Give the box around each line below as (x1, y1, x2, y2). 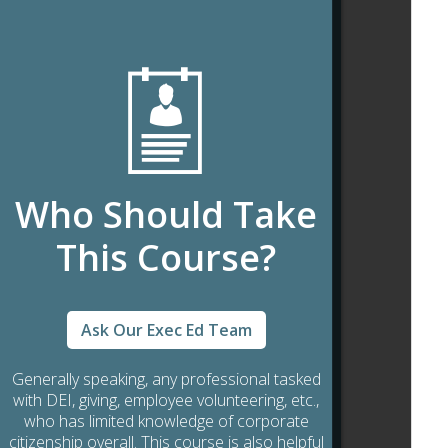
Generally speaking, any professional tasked (11, 368, 321, 391)
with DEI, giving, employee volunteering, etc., (13, 389, 319, 412)
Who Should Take (15, 190, 317, 240)
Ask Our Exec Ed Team (80, 319, 252, 342)
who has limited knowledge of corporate (23, 410, 309, 433)
